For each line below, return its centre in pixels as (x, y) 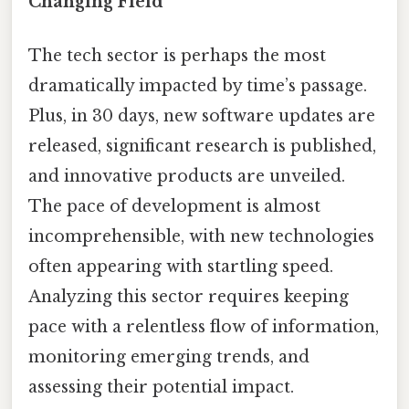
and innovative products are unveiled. (187, 177)
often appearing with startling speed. (181, 267)
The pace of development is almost (174, 207)
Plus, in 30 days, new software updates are (202, 116)
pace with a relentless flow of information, (204, 327)
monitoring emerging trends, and (169, 357)
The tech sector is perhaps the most (177, 56)
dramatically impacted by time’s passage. (198, 86)
